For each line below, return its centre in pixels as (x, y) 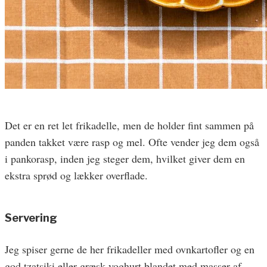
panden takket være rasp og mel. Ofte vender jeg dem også (132, 142)
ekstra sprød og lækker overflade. (76, 176)
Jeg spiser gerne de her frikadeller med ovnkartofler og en (130, 249)
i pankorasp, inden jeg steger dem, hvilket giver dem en (125, 159)
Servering (31, 218)
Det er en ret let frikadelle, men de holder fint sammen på (129, 125)
